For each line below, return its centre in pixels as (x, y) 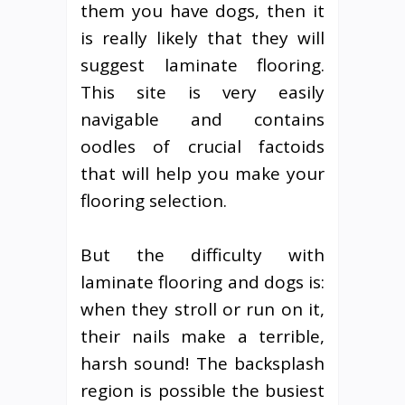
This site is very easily (202, 92)
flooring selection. (154, 200)
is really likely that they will (202, 38)
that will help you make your (202, 173)
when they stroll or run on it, (202, 309)
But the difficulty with (202, 254)
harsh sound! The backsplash (202, 363)
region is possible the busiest (202, 390)
